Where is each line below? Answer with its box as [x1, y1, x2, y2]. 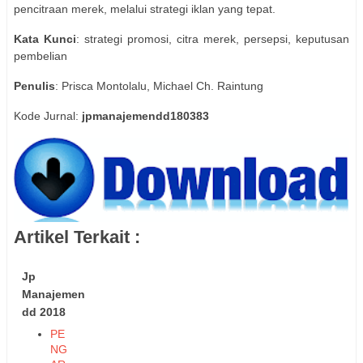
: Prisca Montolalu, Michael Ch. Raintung [55, 79, 263, 92]
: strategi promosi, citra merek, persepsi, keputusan [76, 32, 349, 45]
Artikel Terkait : [14, 227, 140, 248]
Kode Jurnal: [14, 109, 82, 122]
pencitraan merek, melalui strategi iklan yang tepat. [14, 2, 275, 15]
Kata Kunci [14, 32, 76, 45]
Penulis [14, 79, 55, 92]
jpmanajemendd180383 [82, 109, 209, 122]
